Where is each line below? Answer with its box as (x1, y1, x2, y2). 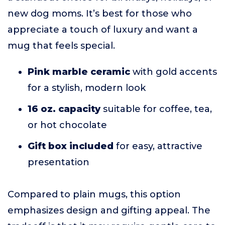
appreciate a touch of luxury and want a (8, 24, 198, 36)
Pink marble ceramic (28, 66, 130, 78)
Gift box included (28, 141, 114, 152)
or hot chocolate (28, 120, 107, 131)
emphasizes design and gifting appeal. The (8, 205, 210, 216)
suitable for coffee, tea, (100, 103, 212, 115)
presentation (28, 157, 89, 168)
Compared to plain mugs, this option (8, 189, 181, 200)
